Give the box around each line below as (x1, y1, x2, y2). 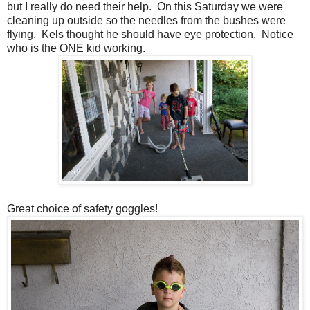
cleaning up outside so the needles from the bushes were (7, 14, 286, 26)
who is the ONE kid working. (7, 42, 148, 54)
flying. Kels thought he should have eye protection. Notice (7, 28, 293, 40)
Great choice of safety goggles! (7, 202, 158, 215)
